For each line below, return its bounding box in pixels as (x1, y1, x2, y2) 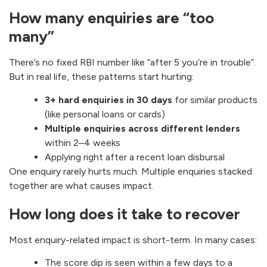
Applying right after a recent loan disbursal (45, 151, 225, 163)
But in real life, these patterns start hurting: (9, 71, 194, 83)
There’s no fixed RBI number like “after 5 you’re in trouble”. (9, 57, 256, 69)
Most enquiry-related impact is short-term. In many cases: (9, 234, 257, 246)
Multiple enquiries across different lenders (45, 122, 240, 134)
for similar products (172, 94, 257, 105)
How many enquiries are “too (9, 8, 214, 28)
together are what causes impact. (9, 179, 154, 191)
